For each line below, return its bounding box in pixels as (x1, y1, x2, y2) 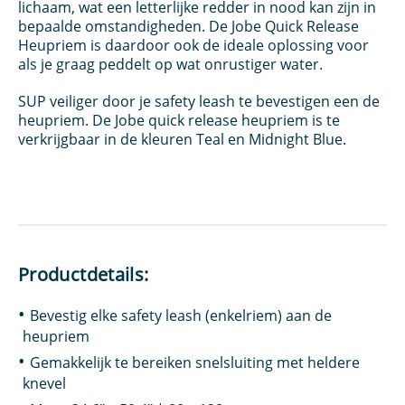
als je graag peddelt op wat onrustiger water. (18, 54, 323, 74)
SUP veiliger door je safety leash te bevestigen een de (18, 91, 380, 111)
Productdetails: (18, 262, 149, 287)
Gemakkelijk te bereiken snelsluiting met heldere (30, 353, 360, 372)
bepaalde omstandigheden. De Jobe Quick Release (18, 16, 359, 36)
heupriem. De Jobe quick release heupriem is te (18, 110, 340, 130)
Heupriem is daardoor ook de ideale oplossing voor (18, 35, 369, 55)
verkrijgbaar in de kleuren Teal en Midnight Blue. (18, 129, 346, 149)
